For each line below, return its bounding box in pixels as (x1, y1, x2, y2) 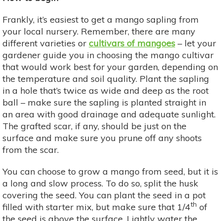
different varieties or (2, 37, 89, 49)
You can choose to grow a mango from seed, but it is (2, 165, 218, 177)
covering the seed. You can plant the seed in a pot (2, 189, 206, 201)
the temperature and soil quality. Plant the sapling (2, 73, 209, 84)
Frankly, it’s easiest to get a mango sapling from (2, 13, 199, 25)
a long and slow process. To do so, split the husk (2, 177, 198, 189)
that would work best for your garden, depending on (2, 61, 218, 73)
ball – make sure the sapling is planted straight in (2, 96, 206, 108)
